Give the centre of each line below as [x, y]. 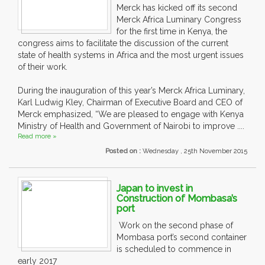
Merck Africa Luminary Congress [179, 20]
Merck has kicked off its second [177, 8]
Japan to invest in [155, 189]
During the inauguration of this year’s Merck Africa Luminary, [131, 91]
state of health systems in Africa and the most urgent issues [131, 55]
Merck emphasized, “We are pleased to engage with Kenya [131, 114]
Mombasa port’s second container [182, 237]
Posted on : [124, 151]
